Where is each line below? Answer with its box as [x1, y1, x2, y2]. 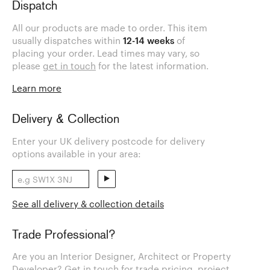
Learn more [12, 83, 61, 94]
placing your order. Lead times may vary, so [12, 48, 199, 59]
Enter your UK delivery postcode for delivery [12, 135, 205, 146]
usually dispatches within [12, 35, 123, 46]
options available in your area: [12, 148, 141, 159]
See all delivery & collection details [12, 198, 164, 209]
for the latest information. [96, 60, 209, 72]
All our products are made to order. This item [12, 22, 207, 34]
